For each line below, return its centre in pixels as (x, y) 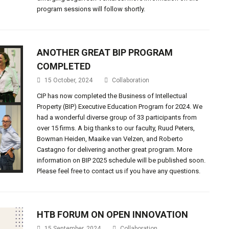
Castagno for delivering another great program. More (115, 150)
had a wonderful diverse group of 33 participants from (117, 118)
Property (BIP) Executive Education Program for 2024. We (120, 107)
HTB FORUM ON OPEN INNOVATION (113, 215)
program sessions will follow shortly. (91, 9)
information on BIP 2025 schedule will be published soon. (121, 161)
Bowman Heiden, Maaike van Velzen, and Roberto (110, 139)
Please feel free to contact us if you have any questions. (119, 171)
